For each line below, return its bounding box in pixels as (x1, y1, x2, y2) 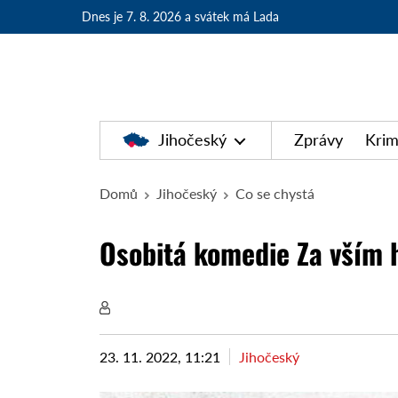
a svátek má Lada (185, 9, 279, 24)
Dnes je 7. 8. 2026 (82, 9, 181, 24)
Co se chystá (235, 184, 315, 202)
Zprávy (294, 130, 343, 150)
